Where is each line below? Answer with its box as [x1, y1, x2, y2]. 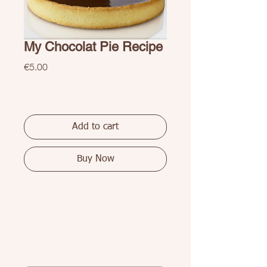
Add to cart [72, 122, 119, 132]
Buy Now [76, 154, 114, 164]
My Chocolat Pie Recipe [24, 39, 163, 54]
